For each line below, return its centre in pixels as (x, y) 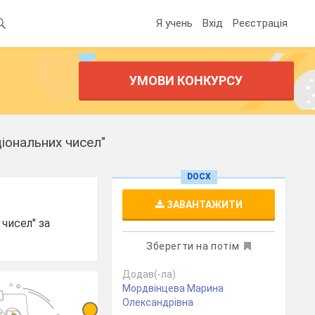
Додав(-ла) (149, 274)
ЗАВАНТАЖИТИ (203, 205)
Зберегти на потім (193, 246)
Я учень (174, 23)
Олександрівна (158, 302)
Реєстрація (260, 23)
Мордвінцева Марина (173, 288)
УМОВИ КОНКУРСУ (186, 81)
